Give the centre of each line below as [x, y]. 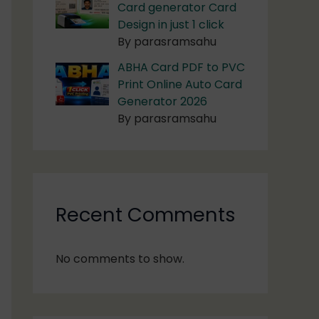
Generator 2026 [162, 102]
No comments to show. [120, 259]
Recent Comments [146, 215]
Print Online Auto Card [180, 85]
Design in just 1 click [171, 25]
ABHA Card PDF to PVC [181, 68]
